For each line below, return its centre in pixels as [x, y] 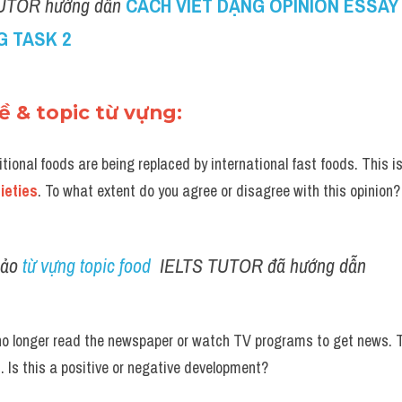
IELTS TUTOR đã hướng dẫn [263, 266]
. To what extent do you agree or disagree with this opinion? [219, 191]
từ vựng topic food [89, 266]
